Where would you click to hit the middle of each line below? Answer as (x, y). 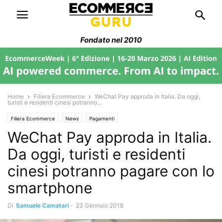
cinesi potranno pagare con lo (111, 171)
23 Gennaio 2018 (100, 205)
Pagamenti (102, 118)
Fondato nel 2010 (111, 40)
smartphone (50, 188)
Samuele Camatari (42, 205)
